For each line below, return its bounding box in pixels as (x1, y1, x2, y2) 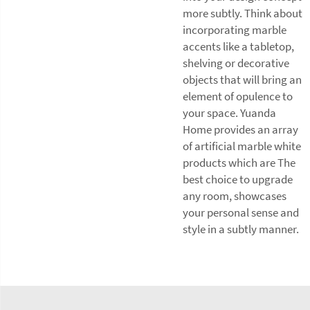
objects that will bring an (183, 71, 302, 87)
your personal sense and (183, 204, 299, 220)
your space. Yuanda (183, 104, 276, 120)
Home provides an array (183, 121, 298, 137)
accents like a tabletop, (183, 38, 294, 54)
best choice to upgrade (183, 171, 293, 187)
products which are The (183, 154, 295, 170)
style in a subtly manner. (183, 221, 299, 237)
